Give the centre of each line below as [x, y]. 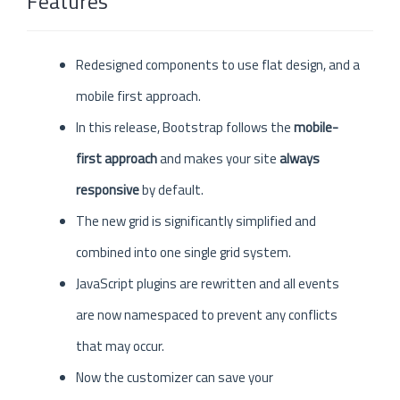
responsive [109, 189]
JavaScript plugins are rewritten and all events [208, 283]
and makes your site [217, 158]
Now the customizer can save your [175, 377]
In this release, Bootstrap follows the [185, 127]
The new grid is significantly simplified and [196, 221]
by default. [173, 189]
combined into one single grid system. [183, 252]
